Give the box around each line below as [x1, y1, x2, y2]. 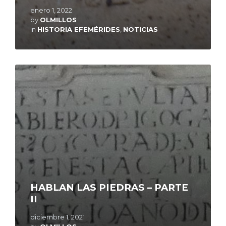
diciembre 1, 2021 [30, 213, 85, 221]
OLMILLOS [40, 16, 77, 24]
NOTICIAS [123, 25, 158, 34]
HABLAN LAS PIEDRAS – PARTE [30, 182, 188, 194]
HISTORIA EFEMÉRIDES [37, 25, 120, 34]
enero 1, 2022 [30, 6, 72, 15]
